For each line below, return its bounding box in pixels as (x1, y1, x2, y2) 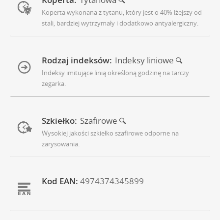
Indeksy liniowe (115, 55, 176, 66)
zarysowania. (42, 139, 80, 149)
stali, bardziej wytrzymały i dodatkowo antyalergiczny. (42, 19, 198, 28)
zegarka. (42, 79, 66, 88)
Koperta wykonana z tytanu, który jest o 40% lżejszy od (42, 8, 202, 17)
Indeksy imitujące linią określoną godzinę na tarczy (42, 68, 189, 78)
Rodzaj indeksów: (42, 55, 112, 66)
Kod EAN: (42, 175, 78, 187)
